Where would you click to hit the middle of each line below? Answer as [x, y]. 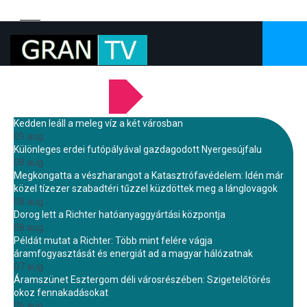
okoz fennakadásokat [61, 293]
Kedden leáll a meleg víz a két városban [98, 123]
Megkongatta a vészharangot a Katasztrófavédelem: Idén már [149, 175]
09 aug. [29, 136]
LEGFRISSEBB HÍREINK [61, 110]
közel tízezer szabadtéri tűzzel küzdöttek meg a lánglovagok [146, 188]
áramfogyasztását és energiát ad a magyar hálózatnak [133, 254]
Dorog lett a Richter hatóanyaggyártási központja [120, 214]
